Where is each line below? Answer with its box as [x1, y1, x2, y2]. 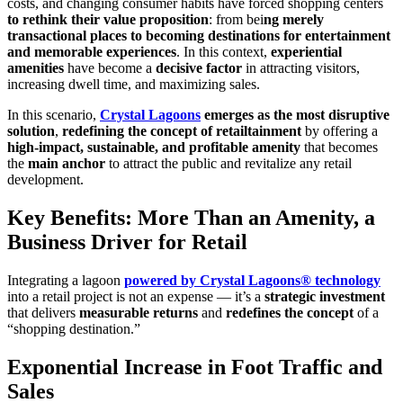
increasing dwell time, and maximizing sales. [7, 76, 260, 93]
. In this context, [176, 44, 271, 60]
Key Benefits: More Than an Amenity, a [7, 206, 375, 230]
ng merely [264, 12, 324, 28]
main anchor [28, 156, 105, 172]
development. [7, 172, 84, 188]
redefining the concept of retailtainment [62, 123, 301, 139]
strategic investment [264, 288, 385, 304]
